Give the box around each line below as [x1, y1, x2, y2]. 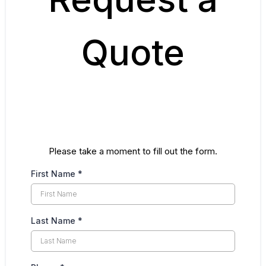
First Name [31, 168, 78, 179]
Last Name [31, 215, 78, 226]
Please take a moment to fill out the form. [49, 145, 217, 157]
